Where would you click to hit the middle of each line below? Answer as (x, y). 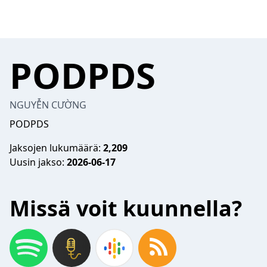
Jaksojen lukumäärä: (56, 148)
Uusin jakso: (38, 162)
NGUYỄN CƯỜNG (48, 105)
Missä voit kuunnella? (126, 208)
